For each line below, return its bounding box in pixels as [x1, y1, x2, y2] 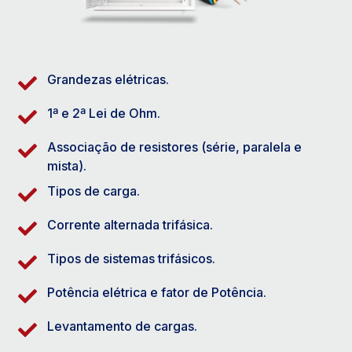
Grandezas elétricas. [47, 71, 169, 87]
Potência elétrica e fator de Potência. [47, 284, 266, 300]
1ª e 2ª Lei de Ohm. [47, 104, 160, 121]
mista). [47, 157, 86, 174]
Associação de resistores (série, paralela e [47, 138, 302, 155]
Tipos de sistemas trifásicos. [47, 250, 215, 266]
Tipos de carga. [47, 182, 140, 199]
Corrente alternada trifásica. [47, 216, 213, 233]
